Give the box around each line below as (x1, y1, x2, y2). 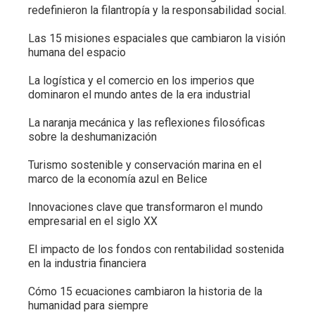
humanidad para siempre (28, 299, 148, 313)
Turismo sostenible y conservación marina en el (28, 158, 262, 172)
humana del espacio (28, 46, 126, 60)
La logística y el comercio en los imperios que (28, 74, 255, 88)
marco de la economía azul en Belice (28, 172, 207, 186)
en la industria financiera (28, 257, 146, 271)
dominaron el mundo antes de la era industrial (28, 88, 250, 102)
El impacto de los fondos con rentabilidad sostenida (28, 243, 284, 257)
